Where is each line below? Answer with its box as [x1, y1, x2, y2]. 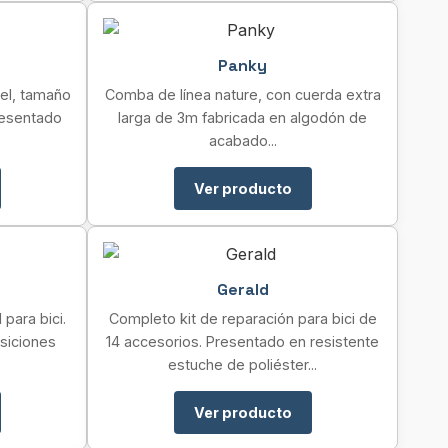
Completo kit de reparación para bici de [108, 310, 377, 327]
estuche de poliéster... [168, 356, 317, 373]
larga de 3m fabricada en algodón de [118, 109, 367, 126]
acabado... [208, 132, 277, 149]
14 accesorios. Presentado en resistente [106, 333, 379, 350]
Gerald [216, 279, 269, 300]
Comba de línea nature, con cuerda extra [104, 86, 381, 103]
